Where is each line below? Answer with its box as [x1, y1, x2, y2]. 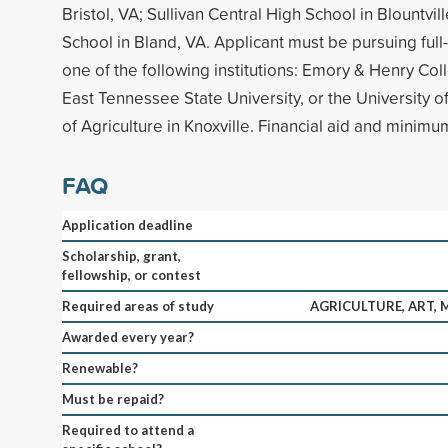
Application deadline [62, 216, 193, 233]
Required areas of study [62, 297, 214, 314]
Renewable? [62, 359, 138, 376]
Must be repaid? [62, 390, 164, 407]
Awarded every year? [62, 328, 194, 345]
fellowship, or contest [62, 266, 201, 283]
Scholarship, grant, [62, 247, 181, 264]
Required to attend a [62, 421, 194, 438]
